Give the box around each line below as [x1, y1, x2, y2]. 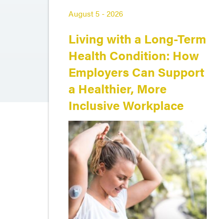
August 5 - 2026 [68, 8, 123, 19]
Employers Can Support [68, 63, 204, 80]
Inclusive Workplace [68, 96, 184, 113]
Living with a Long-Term [68, 30, 206, 47]
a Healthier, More [68, 80, 167, 97]
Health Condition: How [68, 46, 199, 64]
